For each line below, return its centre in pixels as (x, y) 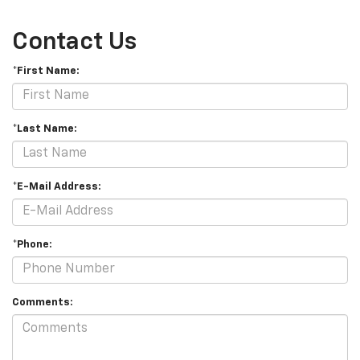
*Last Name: (45, 129)
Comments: (43, 302)
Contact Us (74, 42)
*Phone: (32, 244)
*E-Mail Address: (57, 186)
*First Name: (46, 71)
